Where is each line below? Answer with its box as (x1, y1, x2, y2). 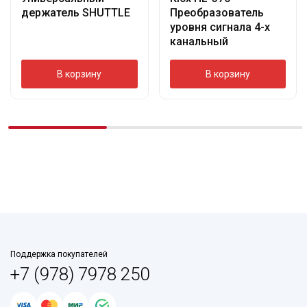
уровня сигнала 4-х (169, 20, 270, 34)
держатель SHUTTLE (21, 5, 130, 19)
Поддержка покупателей (10, 249, 108, 259)
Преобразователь (169, 5, 264, 19)
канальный (169, 34, 228, 48)
